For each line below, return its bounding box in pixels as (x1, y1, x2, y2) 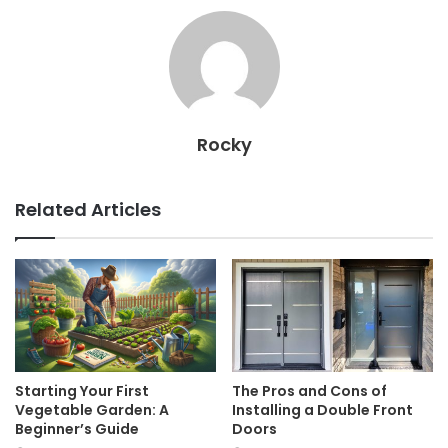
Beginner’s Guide (15, 419, 139, 440)
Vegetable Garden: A (15, 400, 169, 421)
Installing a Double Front (232, 400, 413, 421)
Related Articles (15, 196, 161, 222)
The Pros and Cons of (232, 381, 387, 402)
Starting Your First (15, 381, 149, 402)
